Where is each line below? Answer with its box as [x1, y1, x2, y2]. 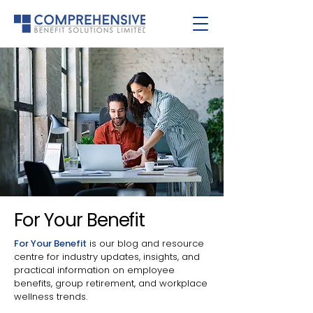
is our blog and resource [87, 237, 204, 250]
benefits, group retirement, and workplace [14, 277, 208, 290]
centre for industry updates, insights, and [14, 250, 200, 263]
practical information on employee [14, 263, 175, 277]
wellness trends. [14, 290, 87, 303]
